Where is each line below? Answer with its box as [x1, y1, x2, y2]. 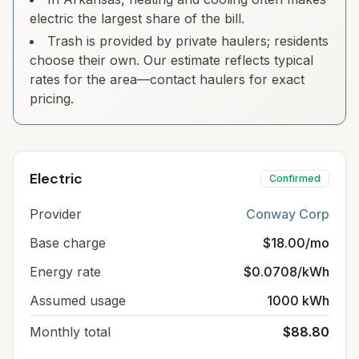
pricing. [30, 91, 74, 107]
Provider [30, 206, 82, 222]
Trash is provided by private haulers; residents [47, 33, 329, 49]
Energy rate [30, 264, 101, 280]
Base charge [30, 235, 106, 251]
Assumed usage [30, 292, 126, 309]
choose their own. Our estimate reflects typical [30, 52, 313, 68]
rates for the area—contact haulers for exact [30, 71, 305, 87]
